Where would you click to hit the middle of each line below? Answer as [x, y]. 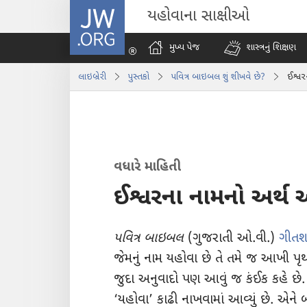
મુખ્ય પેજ [184, 48]
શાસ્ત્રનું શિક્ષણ [271, 48]
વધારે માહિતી [147, 167]
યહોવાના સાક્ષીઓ [198, 16]
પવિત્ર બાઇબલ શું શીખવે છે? [218, 77]
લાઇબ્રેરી [92, 77]
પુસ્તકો [139, 77]
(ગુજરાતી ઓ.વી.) [231, 238]
